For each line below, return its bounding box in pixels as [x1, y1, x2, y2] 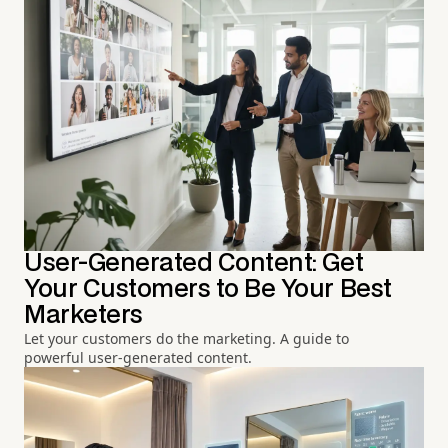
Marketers [24, 303, 143, 327]
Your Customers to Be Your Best [24, 277, 392, 301]
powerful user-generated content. [24, 347, 252, 367]
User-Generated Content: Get [24, 251, 364, 275]
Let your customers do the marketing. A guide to [24, 328, 349, 348]
